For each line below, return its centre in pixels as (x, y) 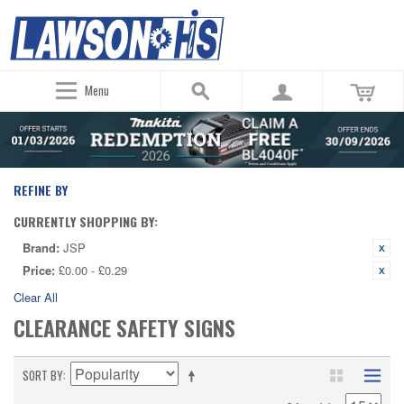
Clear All (36, 298)
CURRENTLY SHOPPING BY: (86, 222)
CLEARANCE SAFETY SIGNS (124, 328)
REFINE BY (41, 190)
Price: (39, 271)
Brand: (41, 248)
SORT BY (43, 376)
